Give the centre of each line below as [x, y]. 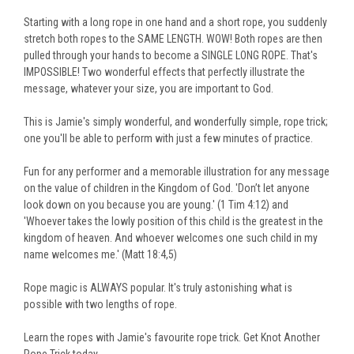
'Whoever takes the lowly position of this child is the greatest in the [173, 222]
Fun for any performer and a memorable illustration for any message [177, 172]
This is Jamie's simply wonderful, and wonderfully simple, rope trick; [176, 122]
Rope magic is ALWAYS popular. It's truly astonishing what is [158, 288]
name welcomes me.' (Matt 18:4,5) [100, 255]
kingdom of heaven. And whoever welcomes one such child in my [171, 238]
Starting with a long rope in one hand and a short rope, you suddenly [175, 23]
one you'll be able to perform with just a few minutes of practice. [168, 139]
